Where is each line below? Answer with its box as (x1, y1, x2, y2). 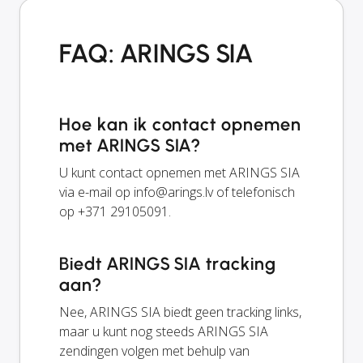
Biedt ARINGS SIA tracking (59, 253, 277, 275)
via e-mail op (59, 183, 134, 202)
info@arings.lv (134, 183, 213, 202)
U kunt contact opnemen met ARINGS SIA (59, 164, 300, 182)
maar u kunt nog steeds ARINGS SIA (59, 322, 268, 341)
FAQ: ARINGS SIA (59, 38, 254, 70)
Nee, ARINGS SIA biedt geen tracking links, (59, 303, 301, 322)
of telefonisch (213, 183, 295, 202)
